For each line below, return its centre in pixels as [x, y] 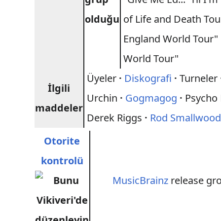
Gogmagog [151, 98]
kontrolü [62, 161]
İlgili [59, 88]
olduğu [102, 19]
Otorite [62, 141]
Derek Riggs [116, 118]
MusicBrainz [141, 180]
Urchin [104, 98]
